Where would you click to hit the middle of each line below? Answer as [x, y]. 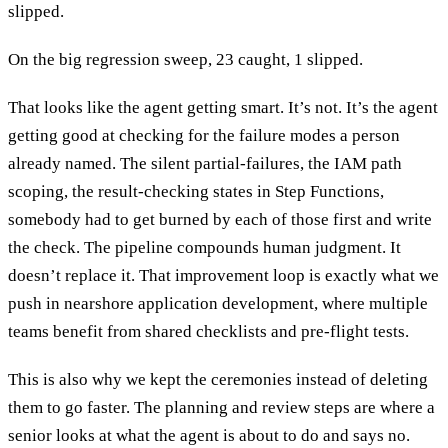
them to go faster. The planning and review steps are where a [221, 407]
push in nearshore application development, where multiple [218, 303]
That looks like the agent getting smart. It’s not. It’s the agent [223, 107]
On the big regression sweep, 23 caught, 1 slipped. [185, 59]
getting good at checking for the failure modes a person [204, 135]
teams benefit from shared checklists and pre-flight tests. [208, 331]
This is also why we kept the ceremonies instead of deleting [218, 379]
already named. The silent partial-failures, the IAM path [205, 163]
